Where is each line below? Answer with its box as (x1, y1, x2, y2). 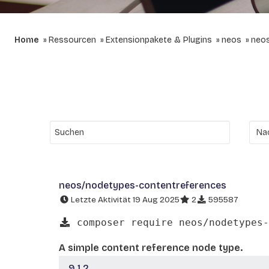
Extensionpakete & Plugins (106, 35, 212, 45)
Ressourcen (49, 35, 96, 45)
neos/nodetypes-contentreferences (59, 180, 226, 191)
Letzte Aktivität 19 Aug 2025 (69, 195, 180, 205)
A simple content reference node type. (59, 241, 243, 253)
